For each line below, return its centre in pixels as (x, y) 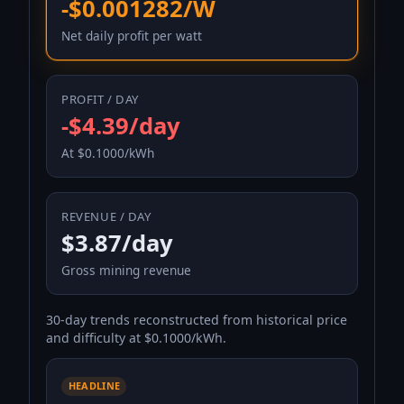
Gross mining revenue (127, 270)
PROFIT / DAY (100, 99)
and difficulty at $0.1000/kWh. (137, 338)
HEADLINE (94, 386)
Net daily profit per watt (132, 35)
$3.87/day (118, 243)
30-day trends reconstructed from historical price (197, 320)
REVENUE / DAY (106, 216)
